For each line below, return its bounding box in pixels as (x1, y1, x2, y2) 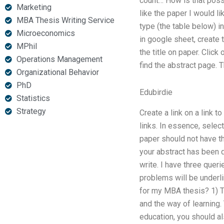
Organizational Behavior (16, 67, 99, 77)
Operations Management (16, 54, 102, 64)
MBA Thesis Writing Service (16, 15, 114, 25)
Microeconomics (16, 28, 75, 38)
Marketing (16, 2, 51, 12)
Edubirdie (139, 87, 172, 97)
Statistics (16, 93, 50, 103)
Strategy (16, 106, 46, 116)
